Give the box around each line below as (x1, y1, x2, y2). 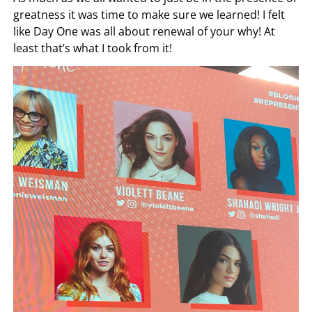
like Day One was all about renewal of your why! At (13, 24, 276, 40)
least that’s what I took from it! (13, 40, 173, 56)
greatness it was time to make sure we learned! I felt (13, 7, 286, 23)
